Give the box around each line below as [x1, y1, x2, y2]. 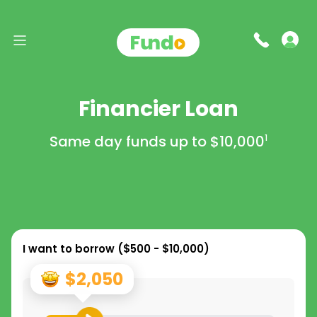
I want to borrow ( [23, 241, 123, 256]
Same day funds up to [50, 132, 210, 151]
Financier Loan [79, 94, 238, 124]
